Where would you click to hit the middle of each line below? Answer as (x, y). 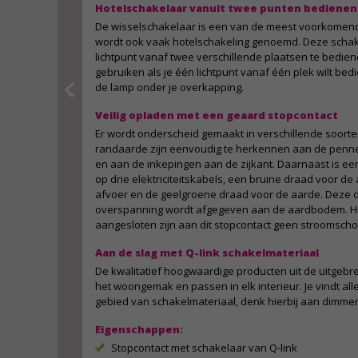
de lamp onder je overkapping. (169, 87)
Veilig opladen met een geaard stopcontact (217, 115)
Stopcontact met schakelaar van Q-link (204, 348)
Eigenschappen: (139, 329)
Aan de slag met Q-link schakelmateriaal (207, 253)
